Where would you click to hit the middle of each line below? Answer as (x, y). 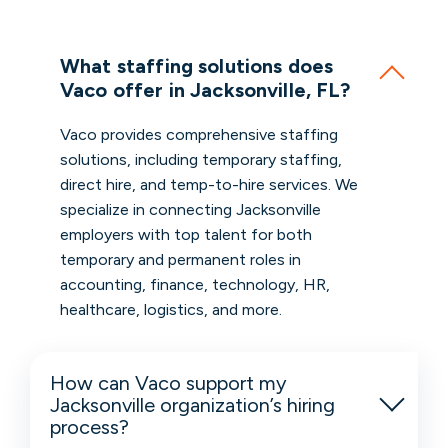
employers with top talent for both (186, 235)
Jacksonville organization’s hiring (193, 405)
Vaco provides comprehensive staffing (199, 135)
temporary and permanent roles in (180, 260)
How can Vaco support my (169, 383)
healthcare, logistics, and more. (171, 310)
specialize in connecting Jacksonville (190, 210)
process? (90, 427)
